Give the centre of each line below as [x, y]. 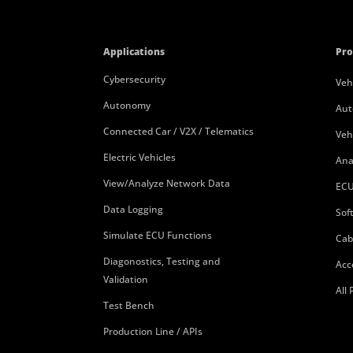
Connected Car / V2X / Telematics [178, 131]
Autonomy [126, 105]
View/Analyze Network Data [166, 183]
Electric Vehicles [139, 157]
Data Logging [133, 209]
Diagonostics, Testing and [161, 261]
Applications [134, 52]
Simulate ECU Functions [157, 235]
